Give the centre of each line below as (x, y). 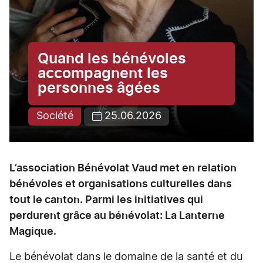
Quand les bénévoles (112, 59)
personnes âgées (99, 88)
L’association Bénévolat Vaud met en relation (123, 168)
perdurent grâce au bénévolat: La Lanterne (117, 216)
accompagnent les (103, 73)
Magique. (33, 232)
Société (55, 117)
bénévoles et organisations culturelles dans (121, 184)
